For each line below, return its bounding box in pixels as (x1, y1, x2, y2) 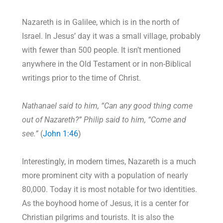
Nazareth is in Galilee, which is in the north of (22, 17, 180, 27)
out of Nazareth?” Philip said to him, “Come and (22, 115, 187, 125)
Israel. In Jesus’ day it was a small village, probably (22, 31, 201, 41)
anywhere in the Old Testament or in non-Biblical (22, 59, 192, 69)
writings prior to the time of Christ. (22, 73, 141, 83)
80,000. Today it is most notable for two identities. (22, 185, 198, 195)
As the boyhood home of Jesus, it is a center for (22, 199, 189, 209)
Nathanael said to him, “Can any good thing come (22, 101, 193, 111)
